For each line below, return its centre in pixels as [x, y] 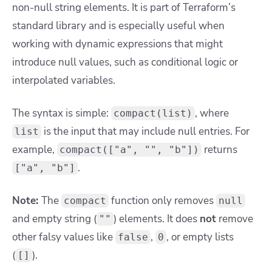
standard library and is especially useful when [118, 25]
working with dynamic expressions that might [117, 44]
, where [212, 113]
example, [35, 149]
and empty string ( [54, 219]
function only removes [162, 200]
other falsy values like [64, 237]
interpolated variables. [65, 80]
